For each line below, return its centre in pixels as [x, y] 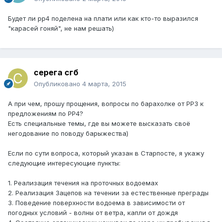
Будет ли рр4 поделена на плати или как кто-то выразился [103, 19]
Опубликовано [58, 84]
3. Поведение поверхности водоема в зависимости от [96, 203]
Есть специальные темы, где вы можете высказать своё [99, 124]
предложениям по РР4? [46, 114]
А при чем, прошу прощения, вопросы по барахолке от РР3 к [106, 104]
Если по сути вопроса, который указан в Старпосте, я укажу [106, 153]
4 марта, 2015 [104, 84]
